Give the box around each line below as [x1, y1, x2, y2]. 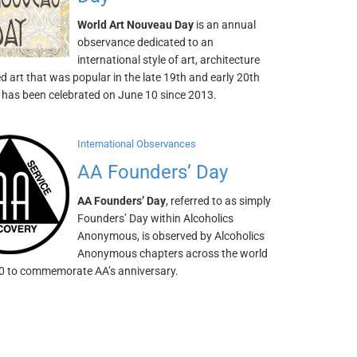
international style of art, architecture [77, 53, 261, 66]
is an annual [194, 18, 257, 31]
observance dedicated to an [77, 36, 214, 49]
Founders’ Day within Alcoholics [77, 212, 234, 225]
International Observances [77, 138, 197, 150]
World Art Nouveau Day [77, 18, 194, 31]
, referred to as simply [166, 194, 272, 207]
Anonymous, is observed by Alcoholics [77, 229, 265, 242]
